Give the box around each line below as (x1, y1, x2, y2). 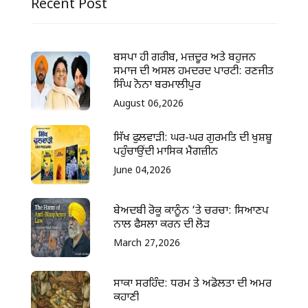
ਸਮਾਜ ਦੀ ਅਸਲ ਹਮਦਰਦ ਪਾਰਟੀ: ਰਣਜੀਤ (113, 65, 274, 80)
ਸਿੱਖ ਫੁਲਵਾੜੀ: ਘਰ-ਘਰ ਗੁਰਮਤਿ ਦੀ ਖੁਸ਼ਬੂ (113, 131, 273, 146)
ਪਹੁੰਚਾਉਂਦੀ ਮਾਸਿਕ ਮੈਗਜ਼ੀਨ (113, 144, 219, 159)
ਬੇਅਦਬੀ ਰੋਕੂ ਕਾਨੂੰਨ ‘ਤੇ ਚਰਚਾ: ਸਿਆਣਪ (113, 203, 269, 219)
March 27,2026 (113, 236, 181, 250)
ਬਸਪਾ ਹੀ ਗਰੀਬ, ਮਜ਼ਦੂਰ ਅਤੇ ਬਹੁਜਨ (113, 51, 256, 66)
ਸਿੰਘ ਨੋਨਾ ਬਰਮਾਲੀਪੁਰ (113, 78, 201, 93)
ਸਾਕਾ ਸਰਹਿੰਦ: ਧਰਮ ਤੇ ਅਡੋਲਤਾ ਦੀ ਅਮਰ (113, 276, 272, 291)
